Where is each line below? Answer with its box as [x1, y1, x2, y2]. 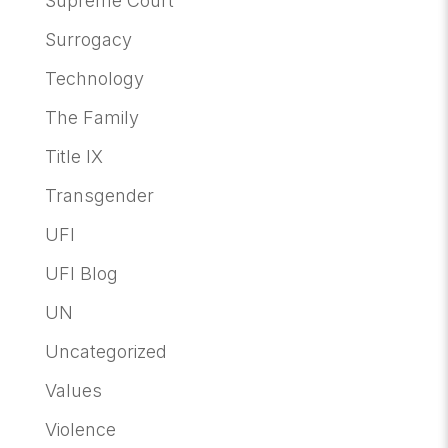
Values [44, 379, 102, 401]
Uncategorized [44, 340, 167, 362]
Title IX [44, 145, 103, 167]
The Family [44, 106, 139, 128]
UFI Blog [44, 262, 118, 284]
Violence [44, 418, 116, 440]
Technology [44, 67, 144, 89]
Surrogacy [44, 28, 132, 50]
